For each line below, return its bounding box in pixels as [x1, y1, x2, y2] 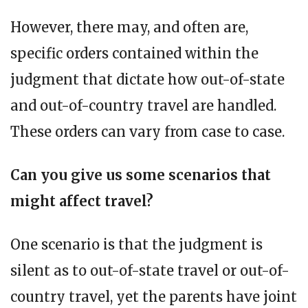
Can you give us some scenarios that [10, 166, 271, 184]
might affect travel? [10, 192, 153, 210]
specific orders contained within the [10, 44, 258, 62]
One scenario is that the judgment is [10, 235, 263, 253]
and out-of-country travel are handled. [10, 96, 276, 114]
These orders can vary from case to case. [10, 122, 285, 140]
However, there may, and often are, [10, 18, 248, 36]
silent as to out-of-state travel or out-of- [10, 261, 289, 279]
